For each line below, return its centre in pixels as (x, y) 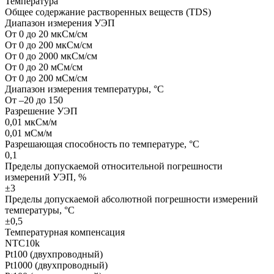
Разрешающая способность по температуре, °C (102, 144)
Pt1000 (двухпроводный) (56, 265)
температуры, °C (40, 210)
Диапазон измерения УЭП (60, 23)
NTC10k (22, 243)
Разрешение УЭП (41, 111)
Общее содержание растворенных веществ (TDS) (108, 12)
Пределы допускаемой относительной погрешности (114, 166)
